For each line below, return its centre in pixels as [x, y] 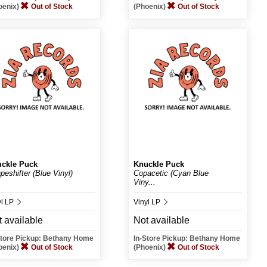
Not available [161, 220]
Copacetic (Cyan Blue [171, 173]
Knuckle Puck [159, 164]
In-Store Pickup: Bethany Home [187, 238]
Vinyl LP [148, 202]
